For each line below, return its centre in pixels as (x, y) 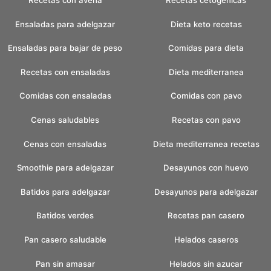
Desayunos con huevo (206, 168)
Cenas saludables (65, 120)
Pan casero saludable (65, 239)
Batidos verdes (65, 216)
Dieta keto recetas (206, 24)
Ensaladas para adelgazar (65, 24)
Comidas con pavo (206, 96)
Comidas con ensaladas (65, 96)
